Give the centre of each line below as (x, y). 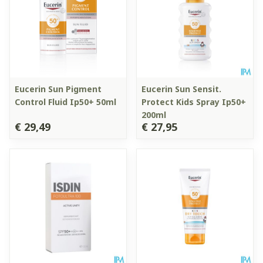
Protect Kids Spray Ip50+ (194, 102)
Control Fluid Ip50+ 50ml (65, 102)
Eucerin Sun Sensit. (181, 89)
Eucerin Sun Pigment (58, 89)
